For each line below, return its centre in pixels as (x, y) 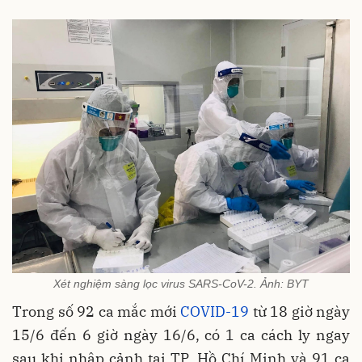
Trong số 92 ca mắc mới (96, 311)
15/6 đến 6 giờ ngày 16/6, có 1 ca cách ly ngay (181, 335)
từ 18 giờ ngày (299, 311)
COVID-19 (215, 311)
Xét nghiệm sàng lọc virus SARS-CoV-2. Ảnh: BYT (181, 284)
